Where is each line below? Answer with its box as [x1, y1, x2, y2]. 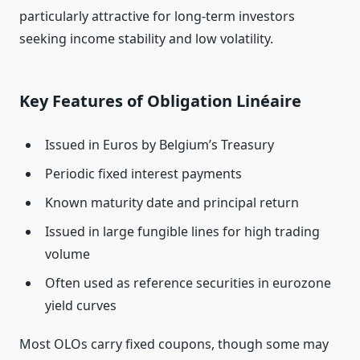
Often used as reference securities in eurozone [45, 274, 331, 292]
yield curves [45, 297, 117, 315]
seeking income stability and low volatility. [19, 30, 273, 48]
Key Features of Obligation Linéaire [19, 90, 301, 112]
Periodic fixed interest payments [45, 165, 242, 183]
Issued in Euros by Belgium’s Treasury [45, 136, 274, 154]
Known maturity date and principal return [45, 194, 299, 212]
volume [45, 245, 90, 264]
